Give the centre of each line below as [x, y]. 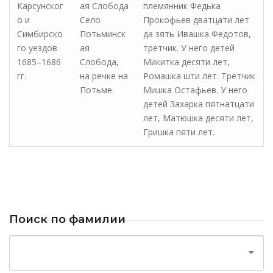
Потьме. [97, 90]
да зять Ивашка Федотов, [197, 34]
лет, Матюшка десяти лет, [198, 118]
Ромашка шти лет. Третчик [199, 76]
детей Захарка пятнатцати [199, 104]
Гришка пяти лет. [179, 132]
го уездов [37, 48]
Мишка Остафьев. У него [195, 90]
